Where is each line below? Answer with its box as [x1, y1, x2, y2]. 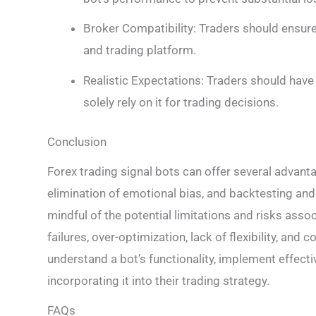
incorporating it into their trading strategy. [47, 274, 269, 288]
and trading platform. [83, 43, 196, 58]
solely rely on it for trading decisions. [83, 95, 279, 109]
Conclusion [47, 135, 107, 149]
